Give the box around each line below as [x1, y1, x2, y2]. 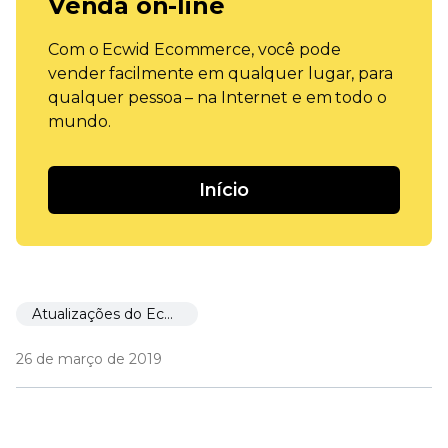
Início [199, 179, 249, 202]
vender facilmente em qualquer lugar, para [48, 64, 393, 84]
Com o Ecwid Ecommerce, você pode [48, 40, 341, 60]
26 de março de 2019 [16, 350, 162, 369]
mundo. [48, 112, 111, 132]
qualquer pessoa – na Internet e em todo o [48, 88, 387, 108]
